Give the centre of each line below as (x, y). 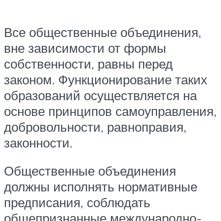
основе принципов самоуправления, (110, 111)
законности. (38, 142)
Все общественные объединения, (103, 32)
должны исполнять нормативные (101, 187)
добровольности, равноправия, (95, 127)
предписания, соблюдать (77, 203)
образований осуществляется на (100, 95)
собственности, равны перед (88, 63)
